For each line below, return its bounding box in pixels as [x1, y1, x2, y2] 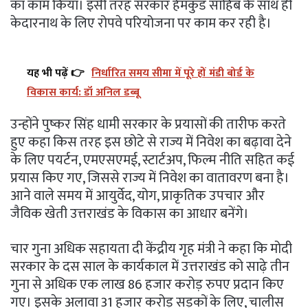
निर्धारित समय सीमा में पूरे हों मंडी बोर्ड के [91, 63, 254, 82]
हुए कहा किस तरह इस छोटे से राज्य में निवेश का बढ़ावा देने [10, 130, 291, 154]
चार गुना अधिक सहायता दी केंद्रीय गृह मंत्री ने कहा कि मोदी [10, 236, 292, 261]
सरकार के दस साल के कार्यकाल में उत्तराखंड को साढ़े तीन [10, 254, 289, 278]
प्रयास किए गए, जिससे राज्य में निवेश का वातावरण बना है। [10, 166, 289, 190]
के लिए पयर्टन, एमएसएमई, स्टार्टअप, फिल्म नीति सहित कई [10, 148, 294, 172]
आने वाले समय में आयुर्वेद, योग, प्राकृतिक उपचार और [10, 184, 265, 208]
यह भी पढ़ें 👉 [27, 63, 85, 82]
